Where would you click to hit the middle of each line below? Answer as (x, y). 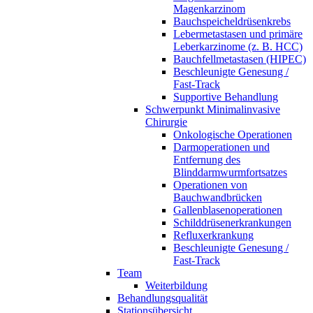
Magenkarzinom (209, 9)
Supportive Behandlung (226, 97)
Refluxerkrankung (213, 235)
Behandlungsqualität (162, 298)
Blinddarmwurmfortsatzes (230, 172)
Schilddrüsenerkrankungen (232, 223)
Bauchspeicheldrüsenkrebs (232, 21)
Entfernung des (207, 160)
